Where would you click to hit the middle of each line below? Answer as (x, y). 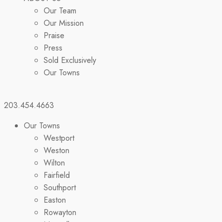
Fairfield (57, 175)
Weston (56, 150)
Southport (60, 188)
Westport (59, 138)
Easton (55, 200)
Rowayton (60, 212)
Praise (54, 35)
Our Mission (64, 23)
